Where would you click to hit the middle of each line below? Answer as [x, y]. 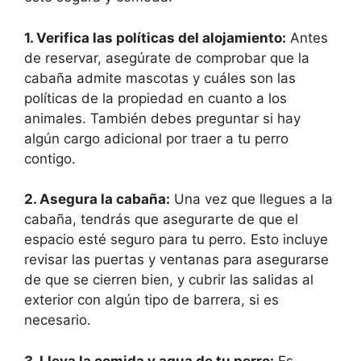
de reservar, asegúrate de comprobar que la [167, 58]
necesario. [58, 320]
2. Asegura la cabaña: [97, 199]
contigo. [50, 158]
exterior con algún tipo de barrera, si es [151, 300]
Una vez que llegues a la [251, 199]
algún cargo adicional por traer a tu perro [156, 138]
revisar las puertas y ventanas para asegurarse [176, 260]
